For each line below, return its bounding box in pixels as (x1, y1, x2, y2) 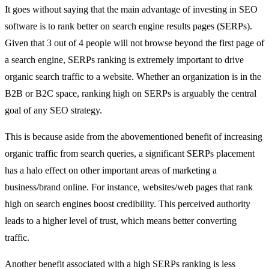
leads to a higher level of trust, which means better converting (5, 216, 237, 226)
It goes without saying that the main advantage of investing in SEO (5, 4, 258, 15)
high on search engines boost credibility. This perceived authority (5, 199, 250, 210)
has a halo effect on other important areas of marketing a (5, 165, 217, 176)
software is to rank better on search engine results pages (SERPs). (5, 21, 252, 32)
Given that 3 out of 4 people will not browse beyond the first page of (5, 38, 264, 49)
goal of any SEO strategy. (5, 105, 102, 116)
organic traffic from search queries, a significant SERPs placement (5, 148, 255, 159)
